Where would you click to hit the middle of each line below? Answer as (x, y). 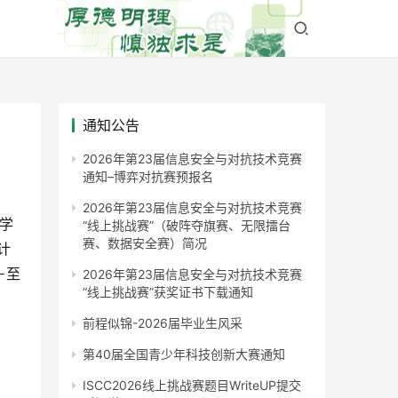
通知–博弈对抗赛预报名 (148, 177)
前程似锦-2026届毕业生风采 (163, 323)
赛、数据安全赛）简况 (145, 243)
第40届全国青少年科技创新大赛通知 (184, 354)
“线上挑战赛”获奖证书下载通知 (168, 292)
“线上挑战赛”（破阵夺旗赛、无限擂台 (187, 226)
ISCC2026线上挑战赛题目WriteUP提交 (192, 386)
